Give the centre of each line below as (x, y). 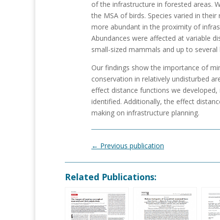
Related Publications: (111, 177)
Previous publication (132, 146)
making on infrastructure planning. (145, 113)
